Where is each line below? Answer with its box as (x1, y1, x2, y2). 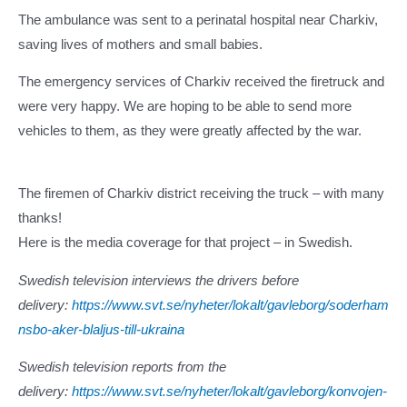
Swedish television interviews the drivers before (18, 273, 299, 288)
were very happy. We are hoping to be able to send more (18, 99, 352, 114)
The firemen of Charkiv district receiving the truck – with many (18, 185, 384, 201)
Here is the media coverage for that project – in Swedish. (18, 234, 352, 250)
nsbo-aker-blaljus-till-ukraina (18, 322, 184, 337)
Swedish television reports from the (18, 360, 226, 375)
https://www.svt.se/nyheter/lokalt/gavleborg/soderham (72, 297, 389, 313)
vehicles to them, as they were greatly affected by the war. (18, 124, 362, 139)
